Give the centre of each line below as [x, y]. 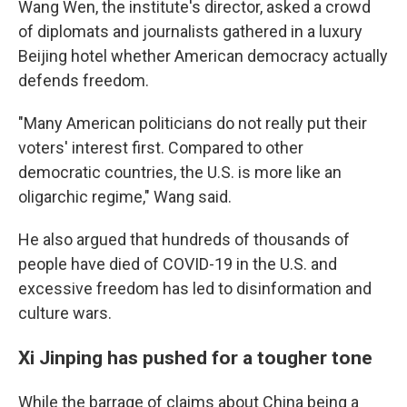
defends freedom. [84, 81]
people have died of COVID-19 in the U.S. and [178, 264]
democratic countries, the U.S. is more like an [180, 173]
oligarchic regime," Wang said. [125, 197]
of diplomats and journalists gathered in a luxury [190, 32]
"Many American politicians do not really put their [193, 124]
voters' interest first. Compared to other [161, 148]
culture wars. [65, 313]
